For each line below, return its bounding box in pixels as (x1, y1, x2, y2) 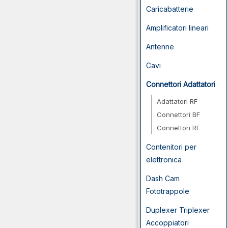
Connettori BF (157, 110, 200, 119)
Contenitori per (146, 142, 196, 151)
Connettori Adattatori (146, 80, 215, 89)
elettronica (146, 155, 182, 164)
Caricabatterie (146, 5, 193, 13)
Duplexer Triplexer (146, 206, 210, 214)
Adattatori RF (157, 97, 197, 105)
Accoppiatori (146, 218, 189, 227)
